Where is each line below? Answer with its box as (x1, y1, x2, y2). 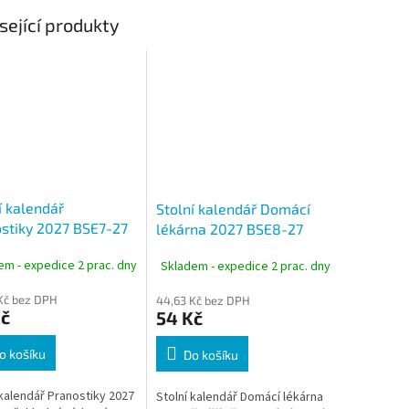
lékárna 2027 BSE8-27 (155, 220, 303, 238)
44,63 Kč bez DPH (155, 293, 250, 309)
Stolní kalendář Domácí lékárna (155, 388, 323, 407)
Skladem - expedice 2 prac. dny (160, 257, 330, 276)
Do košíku (183, 347, 238, 363)
